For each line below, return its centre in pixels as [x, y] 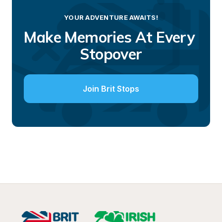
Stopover [111, 54]
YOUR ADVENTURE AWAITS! [111, 17]
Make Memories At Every [109, 37]
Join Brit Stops [111, 89]
